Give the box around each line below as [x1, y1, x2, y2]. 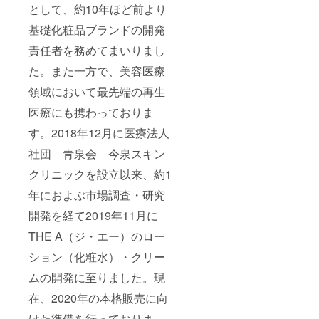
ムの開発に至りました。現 [28, 268, 165, 286]
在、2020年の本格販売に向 [28, 289, 168, 306]
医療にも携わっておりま [28, 103, 154, 120]
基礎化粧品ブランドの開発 [28, 21, 165, 38]
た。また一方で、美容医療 [28, 62, 165, 79]
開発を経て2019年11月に [28, 206, 158, 224]
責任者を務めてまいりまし [28, 41, 165, 58]
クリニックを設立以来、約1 [28, 165, 172, 182]
